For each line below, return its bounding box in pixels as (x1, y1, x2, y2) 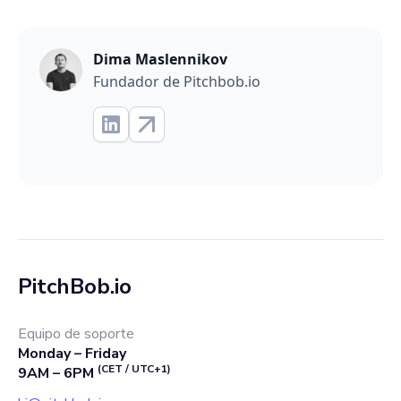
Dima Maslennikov (93, 48, 227, 69)
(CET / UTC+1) (98, 361, 171, 376)
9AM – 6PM (18, 363, 98, 383)
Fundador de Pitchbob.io (93, 71, 260, 91)
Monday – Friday (18, 343, 126, 363)
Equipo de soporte (18, 323, 134, 344)
